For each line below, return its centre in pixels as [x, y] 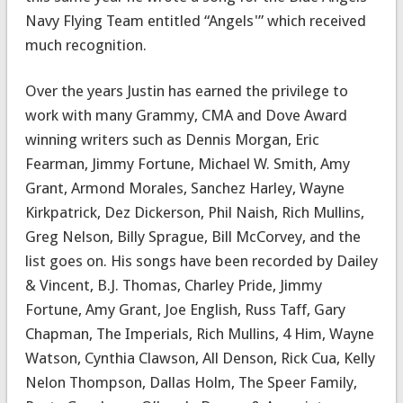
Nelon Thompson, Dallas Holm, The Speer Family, [191, 382]
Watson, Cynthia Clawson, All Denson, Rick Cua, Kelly [200, 358]
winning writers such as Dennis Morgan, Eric [172, 139]
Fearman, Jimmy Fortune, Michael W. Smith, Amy [187, 163]
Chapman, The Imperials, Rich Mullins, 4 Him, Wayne [199, 333]
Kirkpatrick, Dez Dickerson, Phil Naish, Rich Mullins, [194, 212]
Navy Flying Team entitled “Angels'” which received [195, 20]
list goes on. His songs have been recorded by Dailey [201, 260]
